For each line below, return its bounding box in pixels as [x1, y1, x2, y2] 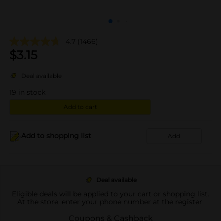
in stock [18, 87, 45, 97]
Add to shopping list [21, 131, 91, 140]
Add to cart [63, 103, 97, 110]
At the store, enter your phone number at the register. [17, 197, 204, 206]
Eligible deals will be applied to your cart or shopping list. [12, 189, 209, 198]
